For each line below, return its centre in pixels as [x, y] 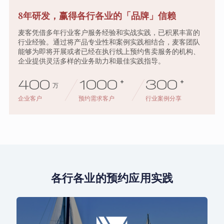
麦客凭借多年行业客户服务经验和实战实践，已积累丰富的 [109, 32]
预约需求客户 [96, 98]
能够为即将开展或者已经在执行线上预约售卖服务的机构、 [109, 51]
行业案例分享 [164, 98]
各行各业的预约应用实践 [112, 178]
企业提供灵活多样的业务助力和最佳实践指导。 [91, 61]
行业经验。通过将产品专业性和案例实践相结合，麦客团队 [109, 42]
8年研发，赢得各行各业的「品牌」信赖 [97, 16]
